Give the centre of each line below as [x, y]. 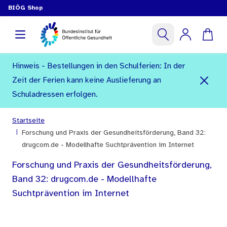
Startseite [28, 121]
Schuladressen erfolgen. [55, 94]
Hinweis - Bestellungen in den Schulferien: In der [99, 66]
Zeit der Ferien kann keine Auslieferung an [87, 80]
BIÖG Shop [26, 8]
